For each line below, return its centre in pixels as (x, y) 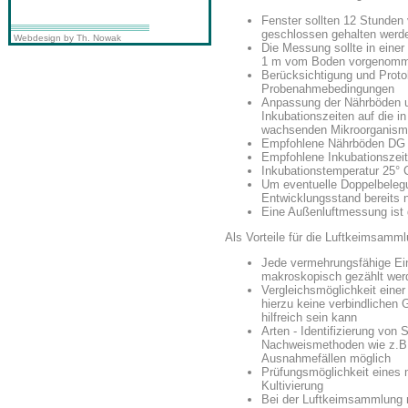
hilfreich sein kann (309, 318)
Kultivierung (292, 386)
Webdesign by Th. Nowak (66, 38)
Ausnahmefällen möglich (326, 359)
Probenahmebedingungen (328, 88)
